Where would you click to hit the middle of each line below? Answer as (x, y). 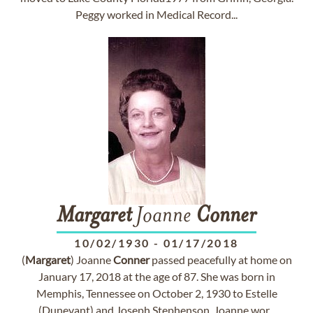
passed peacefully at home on (220, 260)
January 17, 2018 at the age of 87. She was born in (156, 276)
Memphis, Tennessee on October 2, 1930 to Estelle (156, 293)
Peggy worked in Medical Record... (156, 14)
